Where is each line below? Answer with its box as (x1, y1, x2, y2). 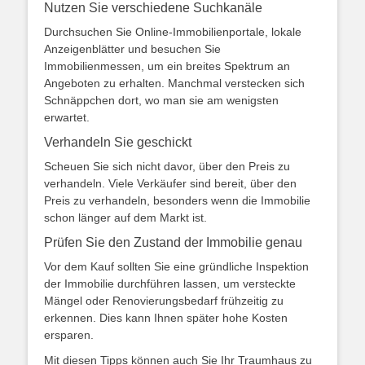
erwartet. (44, 111, 90, 124)
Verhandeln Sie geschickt (44, 135, 191, 149)
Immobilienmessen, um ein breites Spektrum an (44, 59, 290, 73)
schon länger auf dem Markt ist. (44, 211, 207, 224)
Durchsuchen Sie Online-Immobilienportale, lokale (44, 25, 301, 38)
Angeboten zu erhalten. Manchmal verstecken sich (44, 77, 305, 90)
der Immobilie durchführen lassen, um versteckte (44, 277, 296, 290)
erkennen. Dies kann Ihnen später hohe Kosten (44, 311, 288, 324)
